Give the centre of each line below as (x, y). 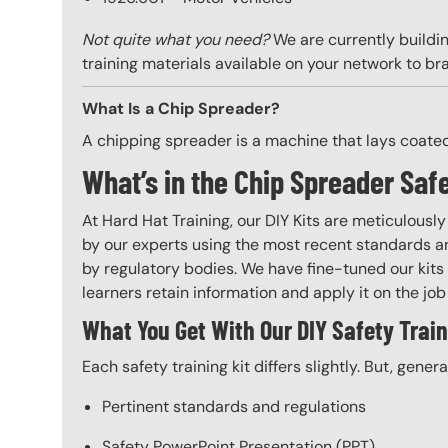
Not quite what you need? (175, 39)
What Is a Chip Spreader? (181, 108)
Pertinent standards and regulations (234, 407)
